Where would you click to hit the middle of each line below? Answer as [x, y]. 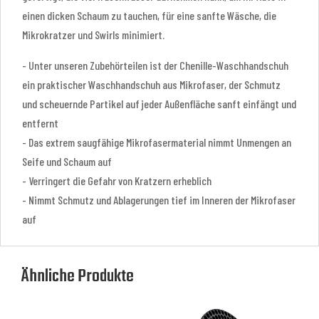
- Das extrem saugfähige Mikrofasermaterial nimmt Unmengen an [157, 142]
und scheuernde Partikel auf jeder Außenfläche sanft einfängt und [159, 104]
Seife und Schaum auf [67, 162]
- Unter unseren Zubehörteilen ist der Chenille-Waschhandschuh [155, 66]
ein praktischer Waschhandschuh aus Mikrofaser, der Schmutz [151, 85]
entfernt [40, 123]
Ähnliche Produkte [78, 277]
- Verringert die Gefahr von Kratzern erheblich [117, 181]
